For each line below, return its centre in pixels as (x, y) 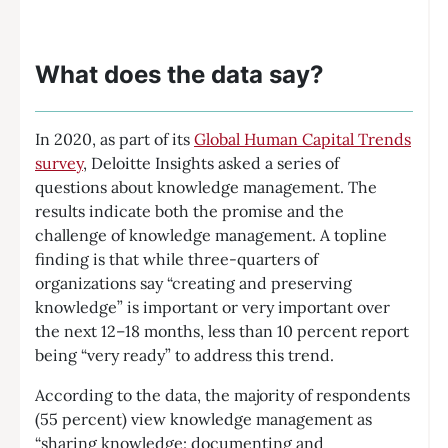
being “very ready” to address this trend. (184, 355)
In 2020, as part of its (114, 139)
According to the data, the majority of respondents (222, 395)
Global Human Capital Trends (302, 139)
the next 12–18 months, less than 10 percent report (222, 331)
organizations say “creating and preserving (193, 283)
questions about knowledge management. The (206, 187)
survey (59, 163)
